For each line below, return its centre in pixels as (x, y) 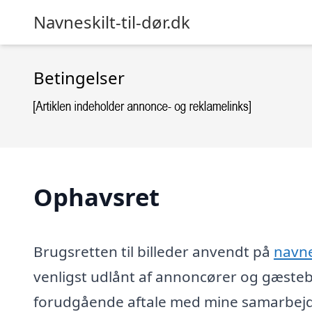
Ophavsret (96, 197)
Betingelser (79, 78)
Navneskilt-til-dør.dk (112, 22)
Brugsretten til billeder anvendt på (154, 251)
